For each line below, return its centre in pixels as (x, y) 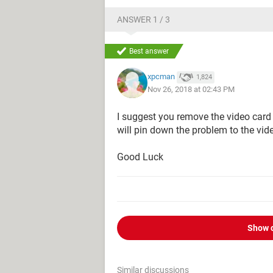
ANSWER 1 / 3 (144, 19)
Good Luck (140, 157)
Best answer (149, 51)
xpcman (161, 77)
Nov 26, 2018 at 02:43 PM (191, 89)
